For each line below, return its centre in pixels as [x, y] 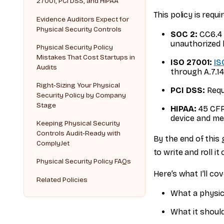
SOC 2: [184, 34]
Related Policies [62, 180]
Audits [47, 67]
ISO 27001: [191, 62]
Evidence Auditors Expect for [83, 19]
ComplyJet [53, 143]
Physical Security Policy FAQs [84, 161]
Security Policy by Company [81, 95]
